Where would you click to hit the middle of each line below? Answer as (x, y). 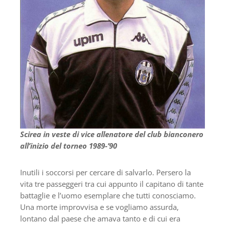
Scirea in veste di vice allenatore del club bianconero (112, 134)
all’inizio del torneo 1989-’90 (69, 145)
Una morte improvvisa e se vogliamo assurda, (99, 207)
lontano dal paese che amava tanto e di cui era (100, 218)
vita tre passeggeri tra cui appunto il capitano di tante (112, 184)
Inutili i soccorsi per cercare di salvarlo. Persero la (105, 172)
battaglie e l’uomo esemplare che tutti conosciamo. (108, 195)
